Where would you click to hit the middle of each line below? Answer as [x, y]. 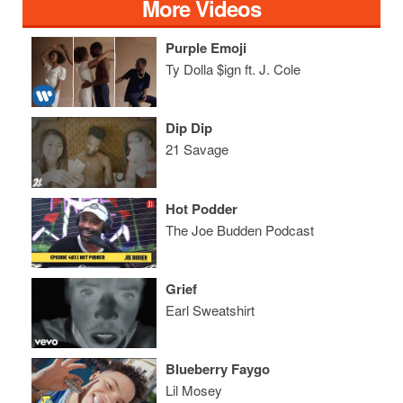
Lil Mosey [194, 390]
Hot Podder [202, 208]
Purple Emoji [206, 47]
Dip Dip [189, 128]
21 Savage [197, 149]
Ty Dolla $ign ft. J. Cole [233, 68]
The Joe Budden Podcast [240, 229]
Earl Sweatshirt [210, 309]
